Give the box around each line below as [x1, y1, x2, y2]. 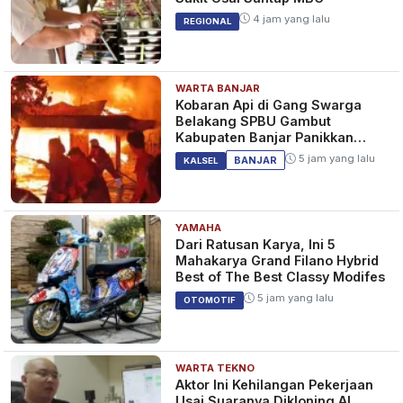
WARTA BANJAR [175, 82, 261, 95]
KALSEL [184, 156, 219, 166]
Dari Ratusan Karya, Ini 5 [175, 237, 336, 253]
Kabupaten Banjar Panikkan [175, 130, 354, 146]
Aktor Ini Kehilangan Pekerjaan [175, 376, 374, 392]
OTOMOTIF [184, 295, 237, 306]
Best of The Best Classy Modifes [175, 269, 386, 285]
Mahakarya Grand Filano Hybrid [175, 253, 380, 269]
